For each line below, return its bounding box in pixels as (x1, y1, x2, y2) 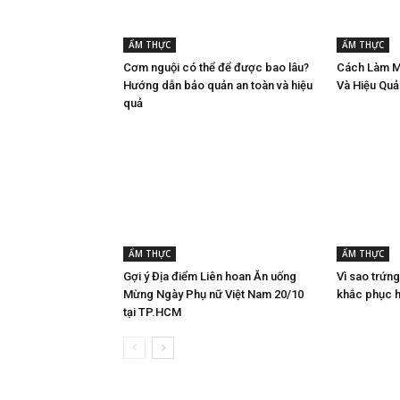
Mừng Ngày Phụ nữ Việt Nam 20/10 (123, 287, 304, 301)
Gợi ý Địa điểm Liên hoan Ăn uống (123, 269, 296, 283)
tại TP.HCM (123, 304, 181, 319)
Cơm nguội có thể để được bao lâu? (123, 60, 309, 74)
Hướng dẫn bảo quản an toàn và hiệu (123, 78, 312, 92)
